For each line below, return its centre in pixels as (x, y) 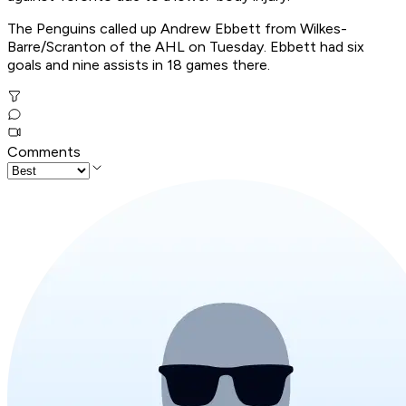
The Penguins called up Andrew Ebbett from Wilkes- (177, 29)
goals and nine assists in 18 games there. (139, 65)
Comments (44, 152)
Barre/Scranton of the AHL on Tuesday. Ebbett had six (186, 47)
